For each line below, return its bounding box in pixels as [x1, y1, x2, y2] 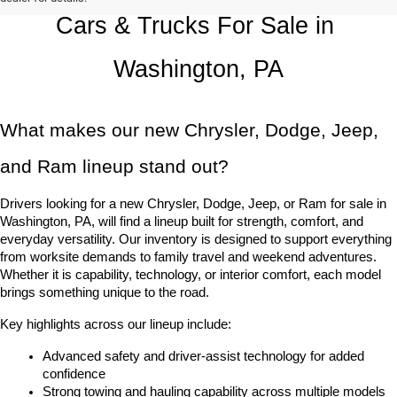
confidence [43, 367, 105, 381]
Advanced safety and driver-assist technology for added [43, 349, 364, 363]
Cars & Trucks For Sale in [56, 12, 334, 39]
